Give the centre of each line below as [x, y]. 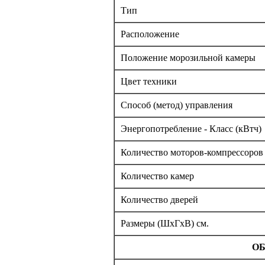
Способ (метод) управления [177, 105]
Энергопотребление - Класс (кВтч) [191, 129]
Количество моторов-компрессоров [192, 153]
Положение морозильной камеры [188, 58]
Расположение [150, 34]
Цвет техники [149, 82]
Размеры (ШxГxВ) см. [165, 224]
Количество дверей [159, 200]
